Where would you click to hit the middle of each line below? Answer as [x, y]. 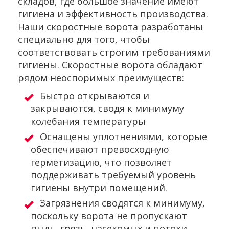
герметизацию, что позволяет [101, 162]
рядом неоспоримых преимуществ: [101, 78]
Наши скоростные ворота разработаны [110, 27]
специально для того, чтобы [84, 40]
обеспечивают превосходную [100, 150]
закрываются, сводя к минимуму [107, 109]
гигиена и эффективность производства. [113, 14]
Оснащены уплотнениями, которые [123, 137]
